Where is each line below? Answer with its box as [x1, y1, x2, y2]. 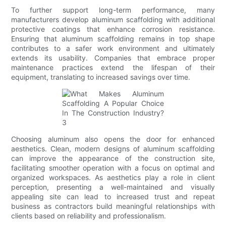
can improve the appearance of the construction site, [11, 154, 215, 163]
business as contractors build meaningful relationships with [11, 202, 215, 211]
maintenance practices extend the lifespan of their [11, 63, 215, 72]
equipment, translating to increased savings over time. [11, 73, 191, 82]
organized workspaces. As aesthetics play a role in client [11, 173, 215, 182]
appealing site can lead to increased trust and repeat [11, 192, 215, 201]
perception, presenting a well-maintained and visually [11, 183, 215, 192]
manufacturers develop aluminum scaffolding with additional [11, 15, 215, 24]
